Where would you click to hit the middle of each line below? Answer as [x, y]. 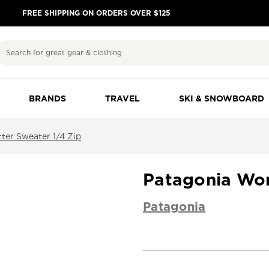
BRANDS [48, 98]
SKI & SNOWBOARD [221, 98]
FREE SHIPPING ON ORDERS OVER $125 [96, 13]
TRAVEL [122, 98]
